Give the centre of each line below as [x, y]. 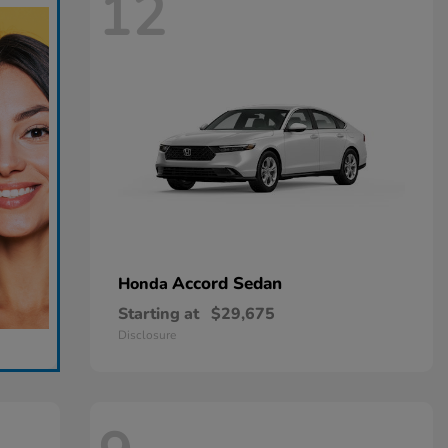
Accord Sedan [226, 283]
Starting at [158, 314]
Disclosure [146, 335]
